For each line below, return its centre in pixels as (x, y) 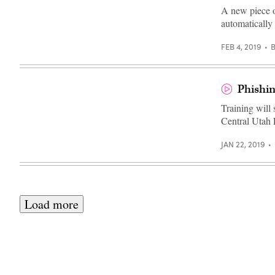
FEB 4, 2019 (241, 47)
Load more (52, 204)
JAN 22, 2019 (243, 145)
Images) (34, 7)
